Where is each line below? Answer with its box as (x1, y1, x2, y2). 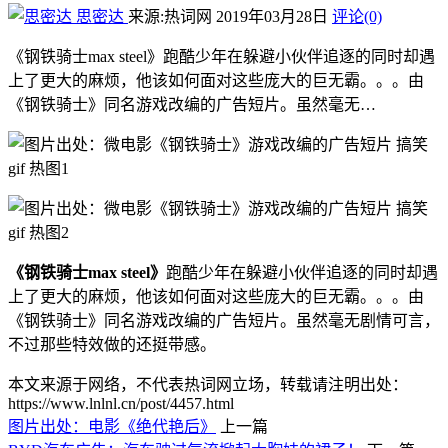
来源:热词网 (128, 8, 212, 26)
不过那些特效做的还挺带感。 (8, 336, 216, 354)
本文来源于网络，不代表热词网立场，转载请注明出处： (8, 376, 408, 394)
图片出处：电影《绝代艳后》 (8, 418, 216, 436)
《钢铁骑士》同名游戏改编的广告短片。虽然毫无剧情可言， (8, 312, 440, 330)
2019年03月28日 (216, 8, 332, 26)
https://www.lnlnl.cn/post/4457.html (8, 395, 234, 413)
